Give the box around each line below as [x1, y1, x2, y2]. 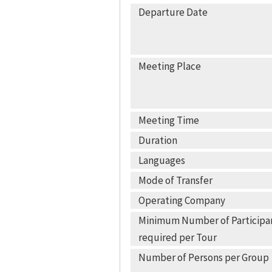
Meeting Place [138, 59, 201, 73]
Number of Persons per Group [138, 251, 269, 264]
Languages [138, 154, 185, 167]
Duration [138, 134, 177, 147]
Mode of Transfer [138, 174, 212, 187]
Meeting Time [138, 114, 199, 127]
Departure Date [138, 5, 208, 19]
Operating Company [138, 194, 225, 207]
